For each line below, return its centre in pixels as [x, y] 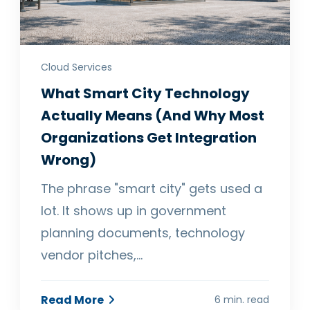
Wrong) [69, 160]
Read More [74, 300]
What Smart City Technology [146, 94]
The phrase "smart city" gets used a [152, 189]
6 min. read [241, 300]
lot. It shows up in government [134, 211]
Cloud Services [77, 67]
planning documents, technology [143, 233]
